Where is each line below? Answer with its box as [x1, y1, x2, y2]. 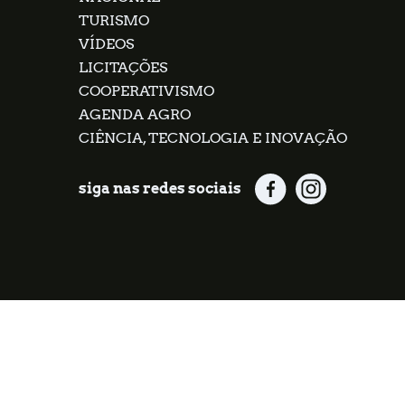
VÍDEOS [79, 34, 134, 52]
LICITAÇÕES [79, 58, 167, 76]
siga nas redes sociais [79, 180, 241, 198]
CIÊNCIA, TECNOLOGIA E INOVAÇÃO [79, 128, 347, 146]
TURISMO [79, 11, 149, 29]
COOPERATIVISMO [79, 81, 214, 99]
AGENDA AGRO [79, 105, 191, 123]
